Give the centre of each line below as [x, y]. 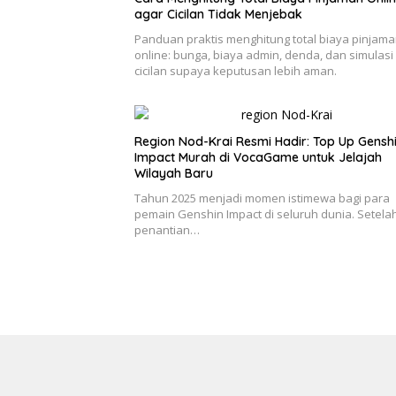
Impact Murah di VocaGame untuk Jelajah [258, 158]
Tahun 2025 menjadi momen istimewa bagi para [262, 198]
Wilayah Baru [174, 174]
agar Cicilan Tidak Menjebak [218, 15]
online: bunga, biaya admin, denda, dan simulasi [264, 55]
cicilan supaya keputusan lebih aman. [236, 71]
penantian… [167, 230]
